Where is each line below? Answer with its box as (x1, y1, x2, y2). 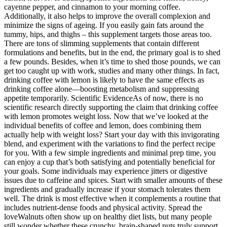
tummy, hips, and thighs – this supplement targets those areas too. (4, 30, 212, 39)
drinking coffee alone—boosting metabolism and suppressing (4, 85, 199, 94)
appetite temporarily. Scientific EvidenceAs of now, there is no (4, 94, 203, 103)
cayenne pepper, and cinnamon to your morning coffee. (4, 3, 180, 12)
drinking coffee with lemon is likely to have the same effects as (4, 75, 204, 85)
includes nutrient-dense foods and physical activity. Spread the (4, 203, 202, 212)
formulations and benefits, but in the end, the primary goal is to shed (4, 48, 220, 57)
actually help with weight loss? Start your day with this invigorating (4, 130, 219, 139)
